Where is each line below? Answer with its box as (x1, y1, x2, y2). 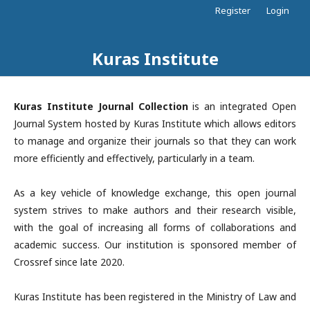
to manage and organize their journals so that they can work (14, 134, 296, 147)
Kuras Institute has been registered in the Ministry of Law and (14, 290, 296, 303)
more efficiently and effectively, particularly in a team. (14, 152, 255, 165)
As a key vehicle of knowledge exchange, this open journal (14, 186, 296, 199)
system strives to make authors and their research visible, (14, 203, 296, 217)
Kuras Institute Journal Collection (14, 100, 188, 113)
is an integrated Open (188, 100, 297, 113)
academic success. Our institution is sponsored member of (14, 238, 296, 251)
